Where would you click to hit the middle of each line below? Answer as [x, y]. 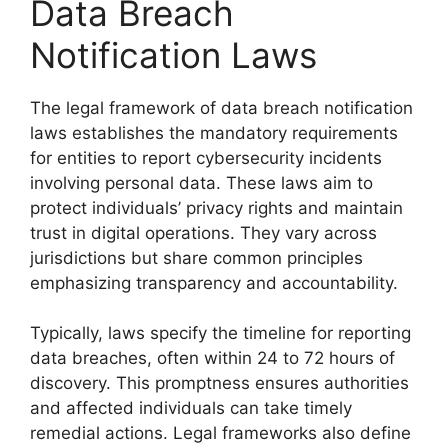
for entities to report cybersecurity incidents [206, 157]
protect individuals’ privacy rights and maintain [216, 207]
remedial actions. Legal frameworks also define [220, 433]
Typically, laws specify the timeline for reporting [220, 333]
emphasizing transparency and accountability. [214, 282]
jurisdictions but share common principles [196, 257]
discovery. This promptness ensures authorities [219, 383]
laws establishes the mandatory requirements [214, 132]
